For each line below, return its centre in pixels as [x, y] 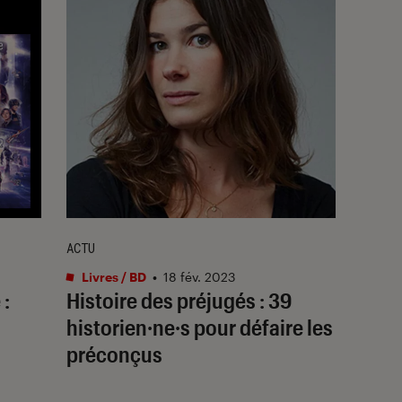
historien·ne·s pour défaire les [200, 327]
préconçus [114, 354]
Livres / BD [113, 276]
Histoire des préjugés [161, 300]
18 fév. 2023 [199, 276]
